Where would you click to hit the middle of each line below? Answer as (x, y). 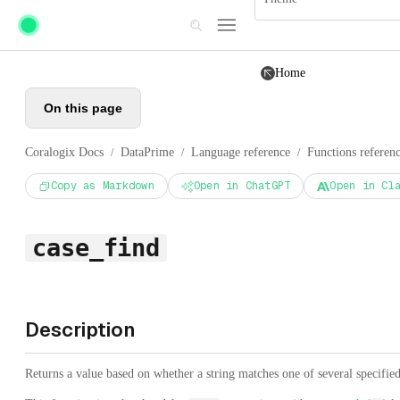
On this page (83, 108)
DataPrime (147, 152)
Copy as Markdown (103, 186)
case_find (96, 248)
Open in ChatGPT (242, 186)
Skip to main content (65, 15)
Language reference (241, 152)
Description (81, 329)
